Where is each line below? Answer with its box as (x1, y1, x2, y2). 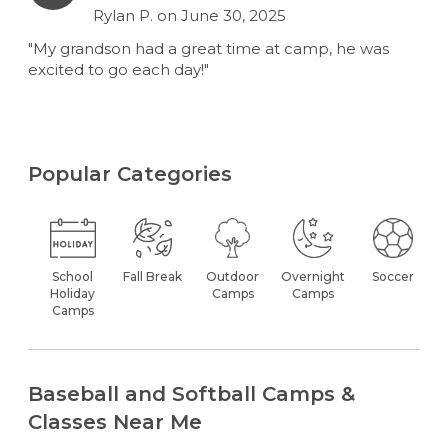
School (52, 268, 94, 284)
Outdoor (206, 268, 260, 284)
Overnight (280, 268, 345, 284)
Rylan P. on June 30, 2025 (92, 5, 286, 25)
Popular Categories (27, 161, 232, 186)
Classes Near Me (27, 409, 202, 434)
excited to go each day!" (27, 59, 209, 79)
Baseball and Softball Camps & (27, 381, 355, 406)
